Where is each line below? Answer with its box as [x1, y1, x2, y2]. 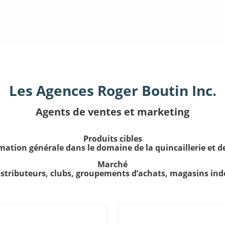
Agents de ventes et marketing [36, 105, 189, 119]
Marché [97, 159, 128, 170]
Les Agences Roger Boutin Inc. [9, 81, 216, 100]
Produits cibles [83, 133, 142, 144]
